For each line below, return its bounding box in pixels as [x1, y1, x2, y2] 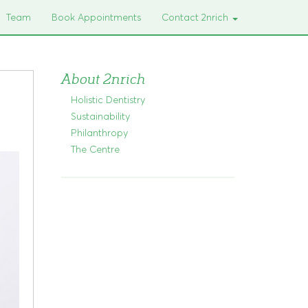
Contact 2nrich [162, 11, 231, 23]
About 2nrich [60, 68, 145, 88]
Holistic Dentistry [70, 93, 145, 106]
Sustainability [70, 110, 130, 122]
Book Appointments [52, 11, 141, 23]
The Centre [70, 143, 120, 155]
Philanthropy [70, 126, 128, 139]
